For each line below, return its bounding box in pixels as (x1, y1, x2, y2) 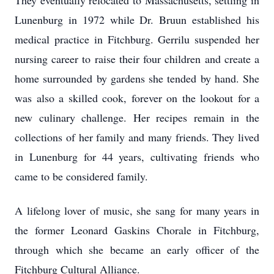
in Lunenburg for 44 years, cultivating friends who (15, 149, 259, 164)
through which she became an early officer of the (15, 242, 259, 257)
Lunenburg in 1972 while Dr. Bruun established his (15, 12, 259, 27)
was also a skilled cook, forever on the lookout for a (15, 91, 259, 105)
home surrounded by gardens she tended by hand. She (15, 71, 259, 86)
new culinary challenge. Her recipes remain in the (15, 110, 259, 125)
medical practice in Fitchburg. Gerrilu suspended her (15, 32, 259, 46)
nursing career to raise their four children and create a (15, 51, 259, 66)
